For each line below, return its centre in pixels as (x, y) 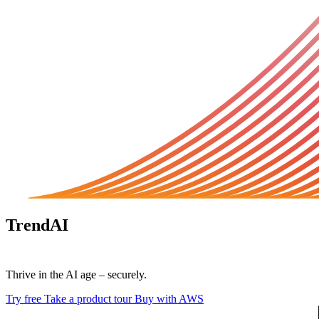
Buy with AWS (169, 298)
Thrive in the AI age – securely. (76, 274)
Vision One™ (54, 244)
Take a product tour (89, 298)
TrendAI (37, 225)
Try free (25, 298)
